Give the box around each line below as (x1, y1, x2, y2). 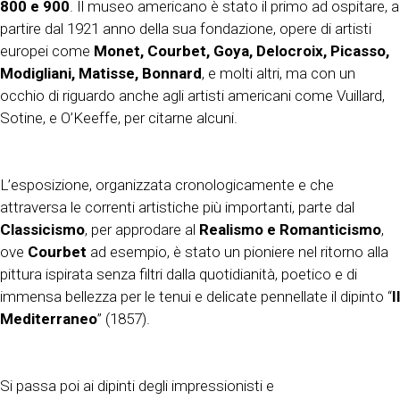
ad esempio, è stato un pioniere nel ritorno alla (87, 243, 388, 262)
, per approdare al (85, 221, 199, 239)
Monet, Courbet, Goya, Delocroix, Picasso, (94, 42, 389, 61)
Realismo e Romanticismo (199, 221, 381, 239)
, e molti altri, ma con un (202, 64, 355, 83)
